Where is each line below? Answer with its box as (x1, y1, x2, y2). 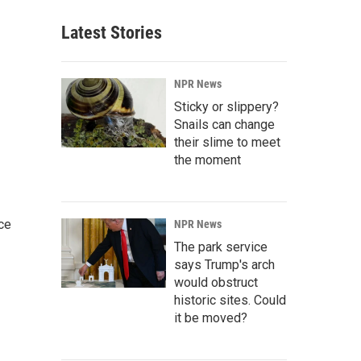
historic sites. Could (174, 293, 286, 308)
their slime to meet (174, 135, 280, 150)
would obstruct (174, 275, 258, 290)
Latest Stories (61, 23, 162, 43)
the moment (174, 152, 241, 168)
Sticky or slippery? (174, 99, 279, 114)
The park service (174, 239, 268, 255)
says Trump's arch (174, 257, 275, 272)
